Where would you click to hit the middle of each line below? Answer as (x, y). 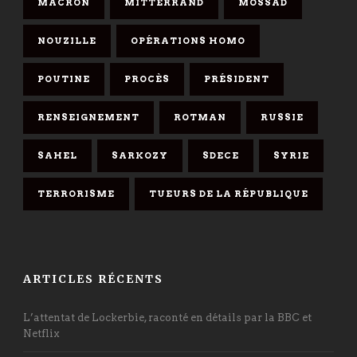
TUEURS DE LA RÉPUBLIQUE (229, 193)
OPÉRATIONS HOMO (188, 40)
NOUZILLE (67, 40)
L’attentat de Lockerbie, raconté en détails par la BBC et (167, 317)
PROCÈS (147, 78)
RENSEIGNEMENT (88, 117)
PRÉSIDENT (237, 78)
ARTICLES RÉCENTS (93, 279)
